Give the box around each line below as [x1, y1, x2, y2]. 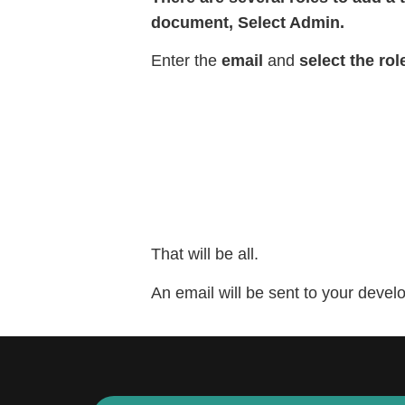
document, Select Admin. [151, 13, 350, 32]
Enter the [151, 52, 222, 71]
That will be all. [151, 245, 259, 264]
